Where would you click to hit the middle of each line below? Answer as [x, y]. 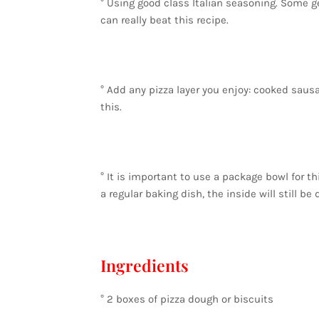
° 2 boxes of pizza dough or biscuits [187, 299]
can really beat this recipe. [164, 20]
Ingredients [144, 265]
